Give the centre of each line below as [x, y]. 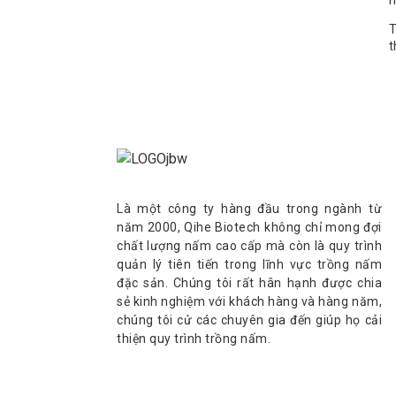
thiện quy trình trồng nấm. [194, 339]
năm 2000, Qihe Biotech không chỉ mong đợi [249, 228]
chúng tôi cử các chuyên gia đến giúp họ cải [249, 320]
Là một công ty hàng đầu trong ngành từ [249, 209]
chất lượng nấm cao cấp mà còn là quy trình [249, 246]
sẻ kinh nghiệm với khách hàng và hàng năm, [249, 302]
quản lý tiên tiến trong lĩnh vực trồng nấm [249, 265]
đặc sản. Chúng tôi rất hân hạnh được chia [249, 283]
